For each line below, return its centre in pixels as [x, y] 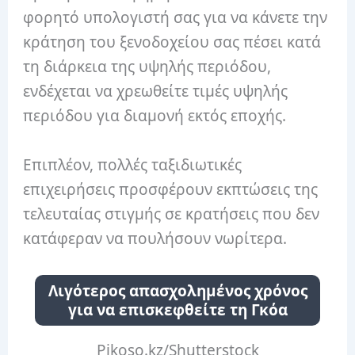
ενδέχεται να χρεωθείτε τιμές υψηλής [156, 92]
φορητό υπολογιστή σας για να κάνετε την [176, 18]
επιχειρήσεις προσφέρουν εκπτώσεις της [171, 189]
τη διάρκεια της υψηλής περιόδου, [147, 67]
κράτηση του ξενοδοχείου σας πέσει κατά [172, 42]
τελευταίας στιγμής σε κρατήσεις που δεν [172, 214]
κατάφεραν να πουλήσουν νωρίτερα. [155, 238]
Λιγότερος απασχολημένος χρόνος [177, 291]
